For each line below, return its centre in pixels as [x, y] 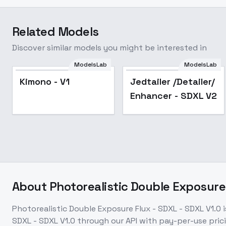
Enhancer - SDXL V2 [173, 96]
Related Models [55, 32]
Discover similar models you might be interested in [109, 48]
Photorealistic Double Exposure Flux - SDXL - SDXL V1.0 [117, 209]
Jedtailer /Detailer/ [172, 81]
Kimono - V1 [45, 81]
